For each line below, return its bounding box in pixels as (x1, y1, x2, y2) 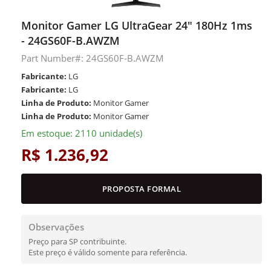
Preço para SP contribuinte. (28, 236, 126, 247)
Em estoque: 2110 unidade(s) (21, 127, 142, 139)
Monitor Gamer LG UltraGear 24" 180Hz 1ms (21, 18, 252, 33)
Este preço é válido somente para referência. (28, 247, 187, 258)
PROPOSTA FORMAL (102, 183, 181, 194)
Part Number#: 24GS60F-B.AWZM (21, 52, 164, 64)
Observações (28, 221, 84, 233)
